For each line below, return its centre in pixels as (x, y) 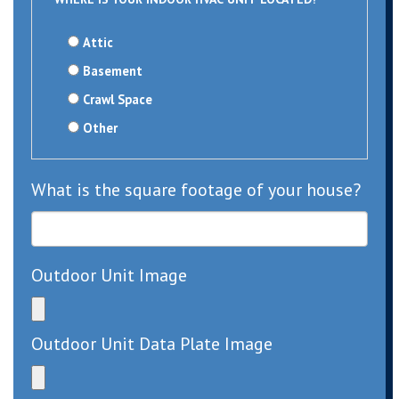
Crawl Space (118, 100)
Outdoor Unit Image (109, 276)
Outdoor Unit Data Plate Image (152, 344)
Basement (113, 71)
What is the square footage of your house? (196, 190)
